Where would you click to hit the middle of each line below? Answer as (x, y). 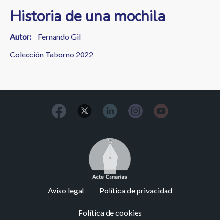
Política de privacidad (136, 190)
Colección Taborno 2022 (52, 54)
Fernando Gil (59, 37)
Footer (20, 191)
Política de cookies (110, 212)
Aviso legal (66, 190)
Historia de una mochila (87, 16)
